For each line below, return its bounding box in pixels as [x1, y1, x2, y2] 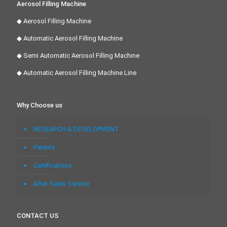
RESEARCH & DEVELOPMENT [33, 125, 119, 133]
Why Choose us [17, 101, 62, 109]
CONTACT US [17, 212, 59, 219]
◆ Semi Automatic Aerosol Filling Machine [17, 52, 139, 59]
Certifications [33, 162, 72, 169]
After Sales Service [33, 180, 89, 187]
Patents [33, 143, 55, 151]
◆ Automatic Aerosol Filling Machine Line [17, 69, 136, 77]
